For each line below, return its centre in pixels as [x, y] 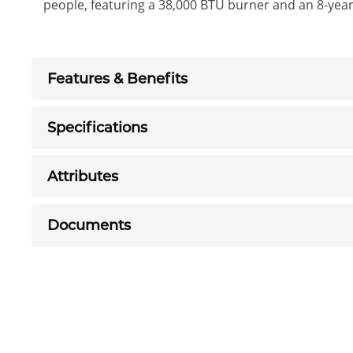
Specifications [97, 127]
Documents [89, 225]
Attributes [83, 176]
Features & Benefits [117, 78]
